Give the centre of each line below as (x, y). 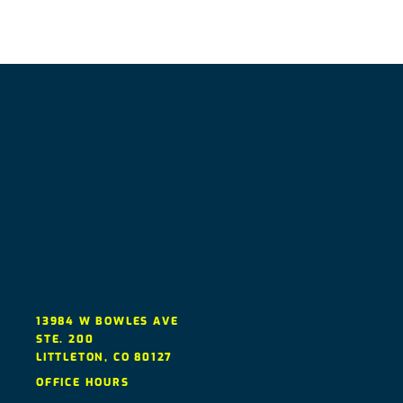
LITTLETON (71, 357)
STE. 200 (65, 339)
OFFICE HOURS (83, 382)
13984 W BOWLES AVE (107, 321)
